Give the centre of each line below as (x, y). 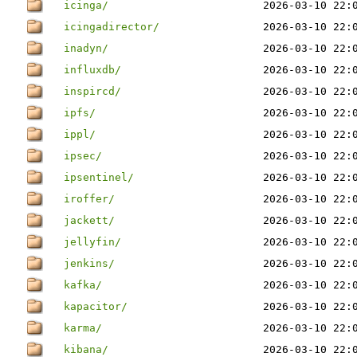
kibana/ (86, 349)
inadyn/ (86, 48)
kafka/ (83, 285)
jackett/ (89, 220)
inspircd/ (92, 91)
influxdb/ (92, 70)
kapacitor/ (96, 306)
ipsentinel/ (99, 177)
